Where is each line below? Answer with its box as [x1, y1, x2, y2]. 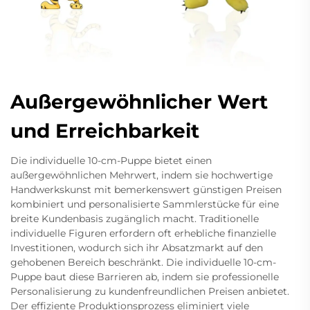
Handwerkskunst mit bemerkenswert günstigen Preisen [10, 183, 282, 196]
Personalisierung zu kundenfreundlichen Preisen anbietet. [10, 284, 289, 298]
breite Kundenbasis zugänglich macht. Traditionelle [10, 212, 259, 225]
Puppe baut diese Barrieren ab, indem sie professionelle [10, 270, 279, 283]
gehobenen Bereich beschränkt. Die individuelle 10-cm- [10, 255, 276, 268]
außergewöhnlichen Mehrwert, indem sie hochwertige [10, 168, 273, 181]
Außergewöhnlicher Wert [10, 89, 268, 113]
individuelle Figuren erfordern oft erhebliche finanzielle [10, 226, 276, 239]
